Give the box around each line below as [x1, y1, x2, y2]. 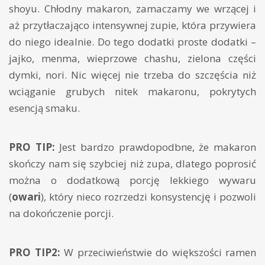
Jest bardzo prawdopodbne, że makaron [54, 140, 257, 154]
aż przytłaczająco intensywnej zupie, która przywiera [9, 18, 256, 33]
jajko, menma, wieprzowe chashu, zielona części [9, 51, 256, 66]
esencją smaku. [9, 101, 80, 115]
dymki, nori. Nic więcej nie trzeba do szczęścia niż [9, 68, 256, 82]
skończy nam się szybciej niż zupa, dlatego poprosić [9, 157, 256, 171]
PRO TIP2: [9, 245, 60, 260]
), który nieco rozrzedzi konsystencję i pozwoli [41, 190, 256, 204]
